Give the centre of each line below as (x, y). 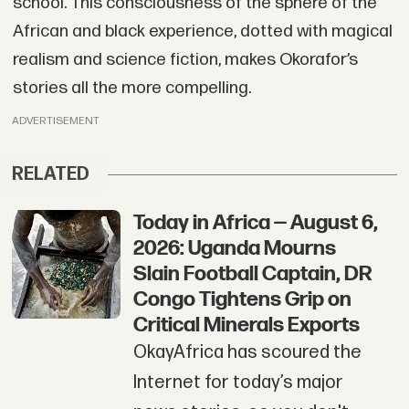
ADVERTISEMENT (56, 121)
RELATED (51, 174)
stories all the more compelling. (131, 88)
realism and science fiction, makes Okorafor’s (185, 59)
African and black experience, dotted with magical (202, 31)
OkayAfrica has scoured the (247, 353)
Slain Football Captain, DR (252, 274)
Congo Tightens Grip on (242, 300)
